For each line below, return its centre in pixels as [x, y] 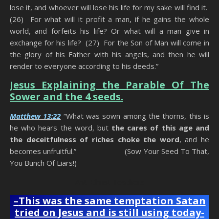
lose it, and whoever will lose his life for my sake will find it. [109, 8]
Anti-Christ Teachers [109, 182]
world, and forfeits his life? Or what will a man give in [109, 31]
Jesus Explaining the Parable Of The [109, 85]
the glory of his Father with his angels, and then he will [109, 55]
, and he [194, 140]
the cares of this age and [161, 128]
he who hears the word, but [61, 128]
